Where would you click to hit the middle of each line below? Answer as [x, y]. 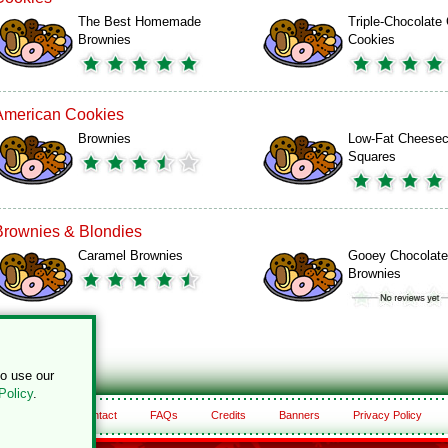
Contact [97, 415]
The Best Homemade [139, 21]
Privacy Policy [387, 415]
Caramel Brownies [130, 255]
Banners [299, 415]
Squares [372, 156]
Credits [228, 415]
